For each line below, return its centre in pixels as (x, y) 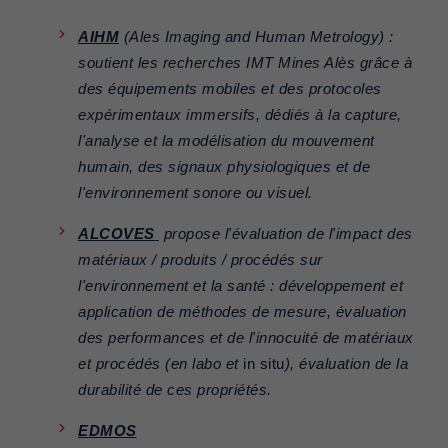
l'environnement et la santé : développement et (240, 286)
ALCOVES (116, 234)
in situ (264, 364)
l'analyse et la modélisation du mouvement (226, 141)
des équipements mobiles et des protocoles (230, 89)
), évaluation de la (346, 364)
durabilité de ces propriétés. (175, 390)
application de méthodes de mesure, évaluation (242, 312)
